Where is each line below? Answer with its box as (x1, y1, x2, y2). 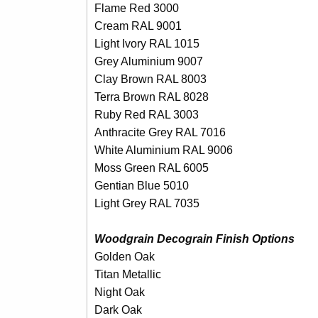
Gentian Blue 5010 (94, 179, 189, 192)
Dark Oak (94, 303, 142, 316)
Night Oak (94, 285, 145, 298)
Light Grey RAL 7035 (94, 197, 199, 209)
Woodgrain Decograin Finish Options (94, 232, 295, 245)
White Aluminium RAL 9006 (94, 143, 233, 156)
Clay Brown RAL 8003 (94, 72, 207, 85)
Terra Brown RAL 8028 (94, 90, 209, 103)
